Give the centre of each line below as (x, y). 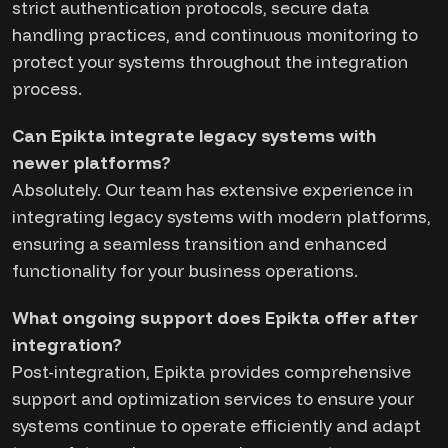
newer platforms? (91, 162)
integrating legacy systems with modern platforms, (221, 216)
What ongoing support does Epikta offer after (215, 317)
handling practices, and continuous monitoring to (215, 34)
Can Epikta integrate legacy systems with (194, 135)
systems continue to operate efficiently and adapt (216, 425)
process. (47, 88)
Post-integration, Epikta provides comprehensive (211, 371)
